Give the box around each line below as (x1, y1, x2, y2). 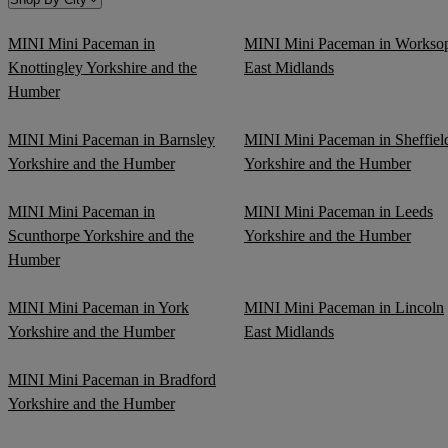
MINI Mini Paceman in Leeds (244, 202, 433, 220)
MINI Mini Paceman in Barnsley (8, 130, 215, 148)
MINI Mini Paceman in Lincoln (244, 298, 444, 316)
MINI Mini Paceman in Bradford (8, 370, 216, 388)
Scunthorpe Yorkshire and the (8, 226, 194, 244)
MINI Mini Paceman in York (8, 298, 189, 316)
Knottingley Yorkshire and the (8, 58, 197, 76)
